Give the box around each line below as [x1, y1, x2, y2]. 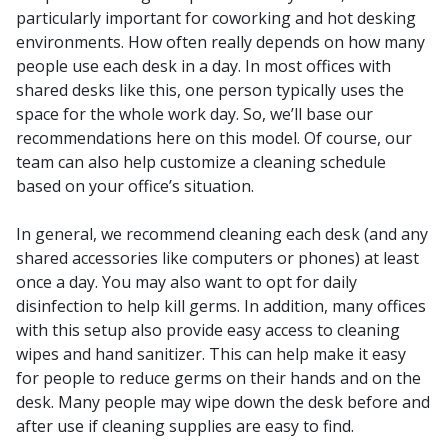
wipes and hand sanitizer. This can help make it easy [16, 342, 406, 365]
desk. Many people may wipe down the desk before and [16, 390, 430, 413]
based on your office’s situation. [16, 174, 254, 197]
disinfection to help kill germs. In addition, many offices [16, 294, 426, 317]
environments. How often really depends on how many [16, 30, 425, 53]
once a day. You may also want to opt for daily [16, 270, 357, 293]
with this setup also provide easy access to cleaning [16, 318, 400, 341]
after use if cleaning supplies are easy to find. [16, 414, 354, 437]
